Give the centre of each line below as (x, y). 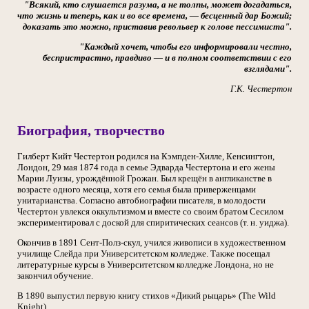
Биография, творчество (91, 131)
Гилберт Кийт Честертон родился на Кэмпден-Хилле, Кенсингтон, (146, 156)
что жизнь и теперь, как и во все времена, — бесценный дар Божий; (154, 16)
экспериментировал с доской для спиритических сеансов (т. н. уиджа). (153, 222)
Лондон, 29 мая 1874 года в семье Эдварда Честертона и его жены (146, 167)
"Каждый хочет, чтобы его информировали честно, (186, 47)
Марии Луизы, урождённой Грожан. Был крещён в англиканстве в (144, 178)
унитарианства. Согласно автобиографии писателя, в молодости (141, 200)
